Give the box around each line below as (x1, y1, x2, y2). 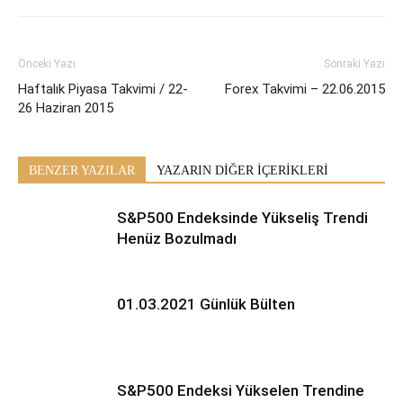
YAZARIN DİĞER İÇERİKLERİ (157, 163, 328, 177)
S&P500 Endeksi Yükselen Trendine (117, 381, 364, 399)
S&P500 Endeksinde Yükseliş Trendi (117, 208, 368, 227)
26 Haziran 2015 (18, 99, 113, 116)
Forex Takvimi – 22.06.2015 (225, 80, 385, 97)
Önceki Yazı (18, 57, 76, 70)
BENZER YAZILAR (29, 163, 135, 177)
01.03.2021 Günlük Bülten (117, 294, 295, 313)
